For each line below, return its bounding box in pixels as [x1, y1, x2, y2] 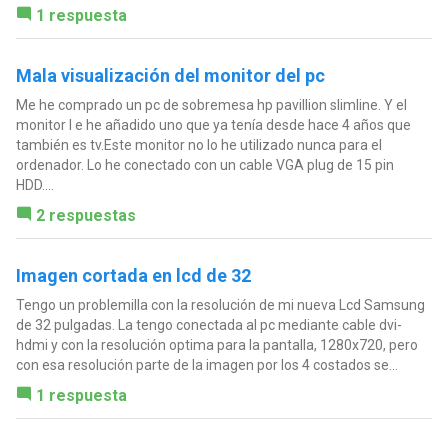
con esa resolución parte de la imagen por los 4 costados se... [15, 356, 398, 373]
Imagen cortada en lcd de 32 [15, 264, 251, 286]
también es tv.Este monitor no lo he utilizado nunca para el [15, 136, 382, 153]
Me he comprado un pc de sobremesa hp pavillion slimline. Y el [15, 96, 407, 113]
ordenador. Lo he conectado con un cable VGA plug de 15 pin [15, 156, 394, 173]
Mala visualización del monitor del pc [15, 64, 325, 86]
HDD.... [15, 176, 54, 193]
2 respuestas [35, 205, 136, 225]
